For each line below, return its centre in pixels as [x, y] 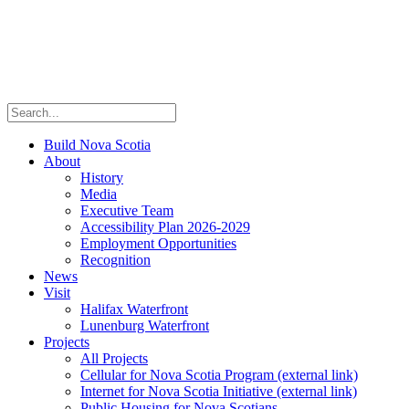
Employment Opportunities [158, 243]
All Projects [114, 358]
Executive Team [127, 210]
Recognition [115, 260]
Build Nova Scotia [97, 145]
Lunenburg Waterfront [145, 325]
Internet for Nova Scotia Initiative [178, 391]
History [102, 178]
